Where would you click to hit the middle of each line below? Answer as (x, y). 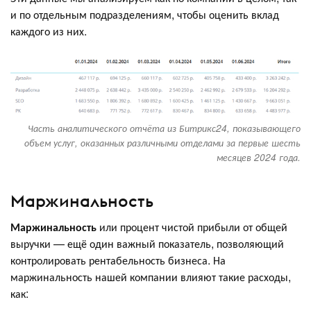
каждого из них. (51, 31)
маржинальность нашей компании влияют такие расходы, (151, 276)
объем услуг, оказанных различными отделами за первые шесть (162, 143)
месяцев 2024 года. (259, 158)
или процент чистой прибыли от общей (192, 226)
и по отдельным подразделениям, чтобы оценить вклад (145, 15)
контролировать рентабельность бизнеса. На (118, 260)
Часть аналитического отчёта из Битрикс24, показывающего (164, 128)
